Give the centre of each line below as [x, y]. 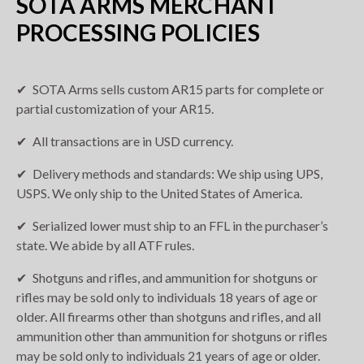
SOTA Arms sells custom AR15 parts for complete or [178, 89]
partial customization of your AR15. [115, 109]
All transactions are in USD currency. [133, 141]
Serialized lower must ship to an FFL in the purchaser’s [180, 226]
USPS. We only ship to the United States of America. [159, 193]
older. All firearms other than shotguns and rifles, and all [169, 317]
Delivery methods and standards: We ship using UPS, [178, 174]
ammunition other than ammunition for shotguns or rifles [172, 336]
